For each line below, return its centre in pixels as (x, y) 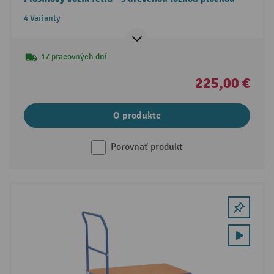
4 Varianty (42, 18)
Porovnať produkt (147, 147)
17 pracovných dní (74, 56)
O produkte (137, 115)
